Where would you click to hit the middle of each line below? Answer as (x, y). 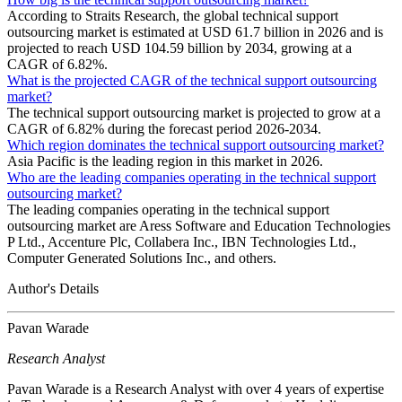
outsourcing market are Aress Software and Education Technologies (199, 226)
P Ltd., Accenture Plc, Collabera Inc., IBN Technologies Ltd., (182, 242)
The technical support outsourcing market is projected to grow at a (194, 113)
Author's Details (53, 289)
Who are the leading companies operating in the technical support (192, 178)
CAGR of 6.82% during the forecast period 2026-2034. (164, 129)
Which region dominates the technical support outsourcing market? (196, 145)
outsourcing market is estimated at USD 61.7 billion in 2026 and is (195, 32)
